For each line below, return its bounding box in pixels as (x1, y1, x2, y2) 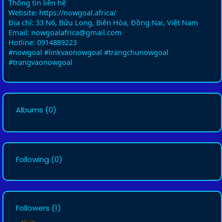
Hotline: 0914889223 (8, 37, 77, 47)
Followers (16, 203, 50, 213)
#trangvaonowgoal (8, 57, 72, 67)
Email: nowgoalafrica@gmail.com (8, 27, 122, 37)
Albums (16, 105, 43, 115)
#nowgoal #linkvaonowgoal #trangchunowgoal (8, 47, 168, 57)
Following (16, 154, 49, 165)
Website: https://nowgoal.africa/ (8, 7, 116, 17)
